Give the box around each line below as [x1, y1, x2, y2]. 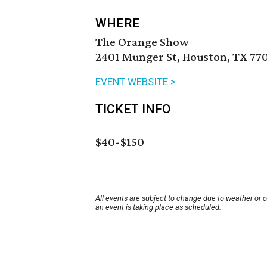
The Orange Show [95, 35, 189, 49]
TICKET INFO [95, 102, 171, 117]
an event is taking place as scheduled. [95, 203, 221, 212]
